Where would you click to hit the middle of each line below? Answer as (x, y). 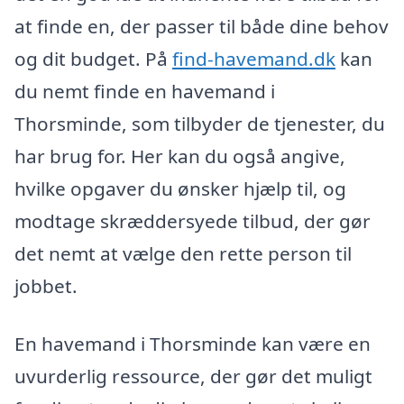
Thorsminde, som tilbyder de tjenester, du (200, 124)
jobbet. (46, 286)
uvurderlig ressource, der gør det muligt (193, 376)
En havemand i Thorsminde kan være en (193, 343)
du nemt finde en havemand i (145, 92)
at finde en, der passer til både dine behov (202, 27)
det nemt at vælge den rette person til (183, 254)
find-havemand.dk (254, 59)
